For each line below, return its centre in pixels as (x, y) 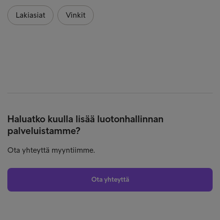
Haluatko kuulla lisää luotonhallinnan (85, 119)
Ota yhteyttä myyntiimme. (51, 150)
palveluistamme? (44, 130)
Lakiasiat (30, 15)
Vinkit (76, 15)
